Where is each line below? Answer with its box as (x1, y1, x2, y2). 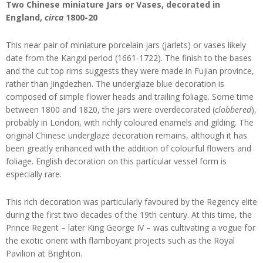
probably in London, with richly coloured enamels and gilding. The (6, 116, 254, 128)
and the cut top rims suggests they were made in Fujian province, (6, 65, 254, 76)
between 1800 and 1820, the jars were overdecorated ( (6, 103, 215, 115)
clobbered (215, 103, 251, 115)
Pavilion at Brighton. (6, 247, 82, 259)
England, (6, 11, 45, 23)
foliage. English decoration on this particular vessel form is (6, 155, 227, 167)
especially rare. (6, 168, 62, 180)
